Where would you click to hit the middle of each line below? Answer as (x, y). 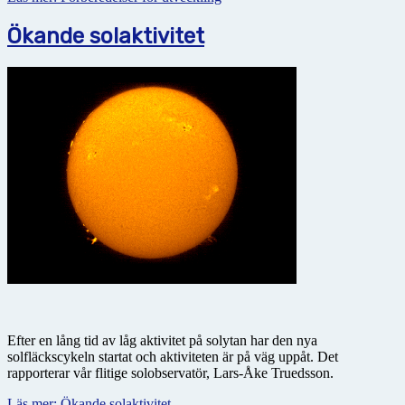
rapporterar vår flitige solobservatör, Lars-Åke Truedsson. (172, 372)
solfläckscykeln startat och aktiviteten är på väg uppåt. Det (173, 356)
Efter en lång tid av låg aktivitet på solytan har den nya (162, 340)
